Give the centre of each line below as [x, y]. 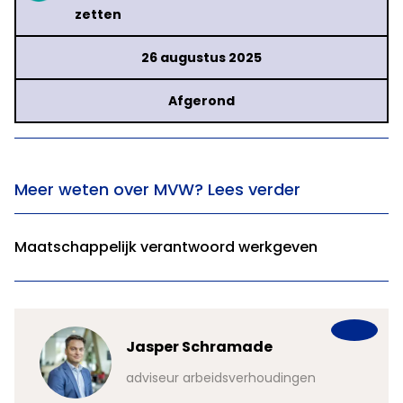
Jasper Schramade [199, 347]
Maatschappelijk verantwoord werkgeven [166, 247]
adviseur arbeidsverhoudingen [221, 378]
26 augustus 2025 [201, 58]
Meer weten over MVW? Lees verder [157, 190]
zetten [98, 15]
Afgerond [201, 101]
